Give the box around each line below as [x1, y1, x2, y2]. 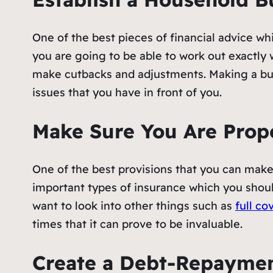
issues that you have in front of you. [32, 85, 222, 100]
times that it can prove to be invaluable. [32, 217, 243, 232]
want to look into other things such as [32, 199, 235, 213]
